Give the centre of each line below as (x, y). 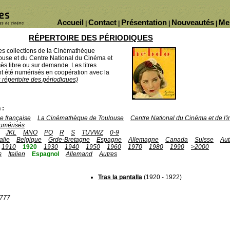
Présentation (144, 22)
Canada (177, 140)
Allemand (79, 154)
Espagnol (45, 154)
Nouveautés (193, 22)
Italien (17, 154)
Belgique (29, 140)
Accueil (70, 22)
